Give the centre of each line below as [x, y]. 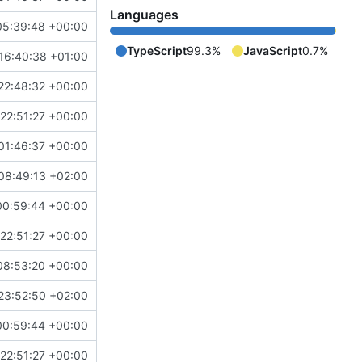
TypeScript [157, 51]
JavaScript [273, 51]
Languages [144, 15]
